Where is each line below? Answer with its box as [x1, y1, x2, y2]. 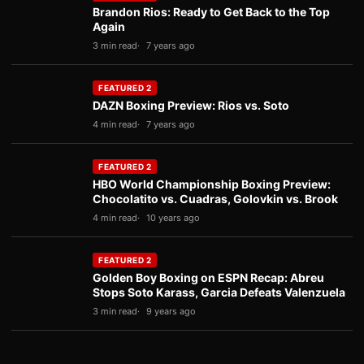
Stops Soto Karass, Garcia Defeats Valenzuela [93, 285, 345, 299]
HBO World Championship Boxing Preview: [93, 177, 331, 191]
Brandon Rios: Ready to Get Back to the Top [93, 5, 330, 19]
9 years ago [146, 305, 196, 317]
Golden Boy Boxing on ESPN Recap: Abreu [93, 271, 324, 284]
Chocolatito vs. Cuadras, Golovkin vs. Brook [93, 192, 338, 206]
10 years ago [146, 212, 200, 223]
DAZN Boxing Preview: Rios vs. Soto [93, 98, 289, 112]
